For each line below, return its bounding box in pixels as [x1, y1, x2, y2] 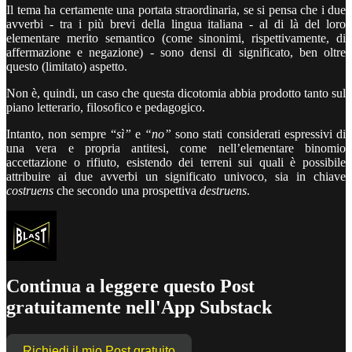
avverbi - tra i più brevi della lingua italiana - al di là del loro [6, 16, 346, 31]
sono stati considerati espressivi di [171, 126, 346, 141]
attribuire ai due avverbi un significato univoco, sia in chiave [6, 169, 346, 183]
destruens [200, 183, 247, 197]
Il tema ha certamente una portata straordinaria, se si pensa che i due [6, 2, 346, 16]
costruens [6, 183, 53, 197]
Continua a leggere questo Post [6, 276, 255, 297]
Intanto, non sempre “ [6, 126, 116, 141]
